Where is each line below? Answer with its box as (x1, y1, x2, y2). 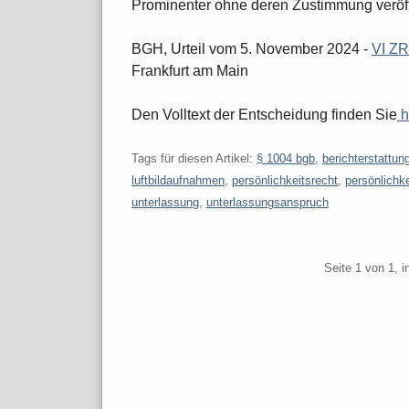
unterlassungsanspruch (206, 194, 329, 209)
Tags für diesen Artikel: (131, 151, 257, 165)
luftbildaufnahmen (131, 173, 225, 187)
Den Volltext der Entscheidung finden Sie (131, 106, 397, 122)
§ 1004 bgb (257, 151, 315, 165)
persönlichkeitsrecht (232, 173, 338, 187)
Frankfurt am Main (131, 62, 248, 79)
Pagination (130, 257, 224, 278)
